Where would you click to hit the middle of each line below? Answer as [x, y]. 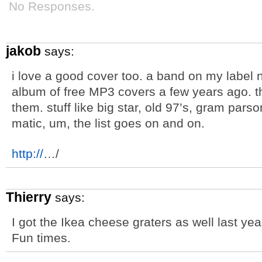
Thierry [29, 197]
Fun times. [41, 238]
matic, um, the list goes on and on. [108, 123]
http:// [27, 154]
